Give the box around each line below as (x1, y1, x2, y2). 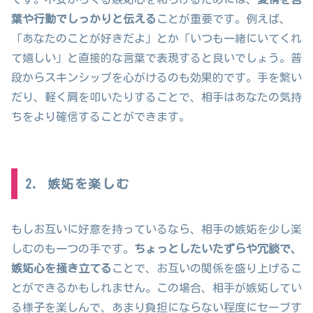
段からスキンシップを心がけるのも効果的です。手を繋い (11, 71, 302, 83)
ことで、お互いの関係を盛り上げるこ (112, 262, 302, 274)
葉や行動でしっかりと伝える (11, 13, 156, 24)
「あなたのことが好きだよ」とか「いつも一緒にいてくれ (11, 32, 302, 44)
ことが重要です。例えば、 (156, 13, 291, 24)
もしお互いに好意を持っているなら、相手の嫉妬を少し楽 (11, 223, 302, 235)
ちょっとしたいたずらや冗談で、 (134, 242, 302, 254)
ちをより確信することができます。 (11, 110, 190, 122)
